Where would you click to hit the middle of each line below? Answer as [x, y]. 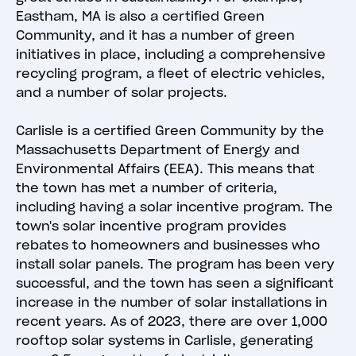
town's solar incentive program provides [151, 226]
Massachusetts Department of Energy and [158, 150]
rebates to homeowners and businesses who [168, 245]
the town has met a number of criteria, [147, 188]
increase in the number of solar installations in [172, 302]
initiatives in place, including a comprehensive [171, 54]
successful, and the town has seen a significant [175, 283]
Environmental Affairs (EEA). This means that [165, 169]
